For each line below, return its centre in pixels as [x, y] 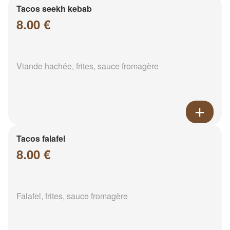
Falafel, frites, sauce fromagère [72, 196]
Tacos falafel [41, 139]
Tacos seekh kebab [54, 9]
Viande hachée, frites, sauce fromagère [88, 66]
